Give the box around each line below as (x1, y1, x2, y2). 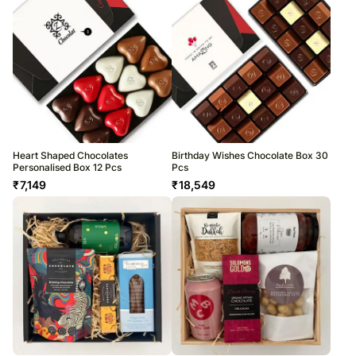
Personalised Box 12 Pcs (13, 161, 122, 174)
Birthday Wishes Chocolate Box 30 (172, 149, 328, 162)
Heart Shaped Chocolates (13, 149, 128, 162)
